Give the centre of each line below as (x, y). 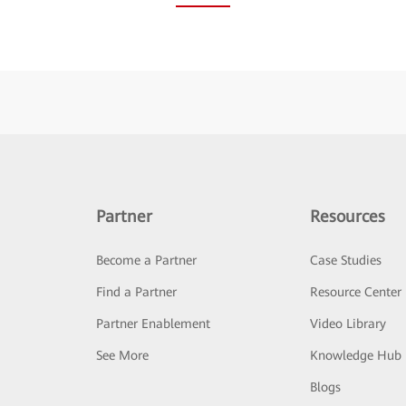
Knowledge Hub (356, 355)
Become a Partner (146, 260)
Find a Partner (136, 292)
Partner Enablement (153, 324)
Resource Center (356, 292)
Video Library (348, 324)
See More (122, 355)
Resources (348, 216)
